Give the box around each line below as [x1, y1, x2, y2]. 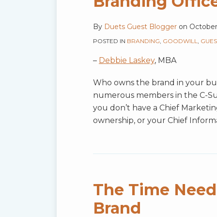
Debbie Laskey [99, 56, 155, 65]
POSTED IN [93, 37, 127, 45]
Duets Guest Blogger [104, 22, 177, 31]
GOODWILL [163, 37, 198, 45]
